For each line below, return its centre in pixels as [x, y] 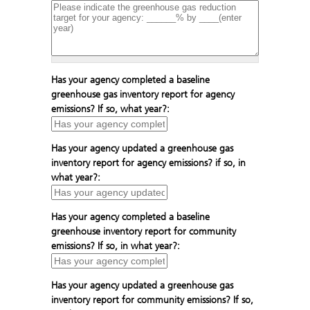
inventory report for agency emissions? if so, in [148, 163]
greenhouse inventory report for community [144, 232]
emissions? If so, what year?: [110, 109]
